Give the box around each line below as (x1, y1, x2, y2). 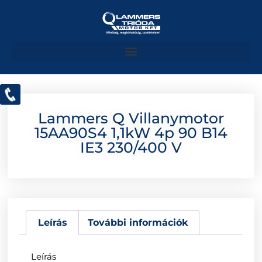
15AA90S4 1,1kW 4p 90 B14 (35, 124, 227, 142)
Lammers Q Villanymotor (38, 109, 224, 127)
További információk (88, 216, 188, 228)
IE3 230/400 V (80, 139, 182, 157)
